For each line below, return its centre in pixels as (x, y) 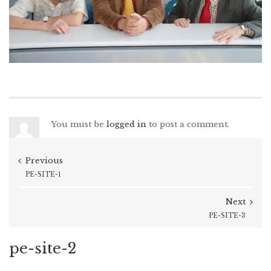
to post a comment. (188, 125)
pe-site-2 (43, 249)
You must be (79, 125)
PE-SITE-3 (227, 216)
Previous (44, 161)
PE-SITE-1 (43, 175)
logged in (126, 125)
